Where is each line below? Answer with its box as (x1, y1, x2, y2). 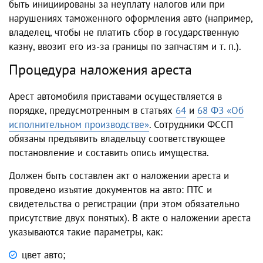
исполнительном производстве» (9, 118, 149, 131)
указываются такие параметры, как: (9, 225, 163, 239)
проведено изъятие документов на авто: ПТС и (9, 183, 212, 197)
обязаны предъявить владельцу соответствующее (9, 132, 225, 146)
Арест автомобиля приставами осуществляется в (9, 90, 222, 103)
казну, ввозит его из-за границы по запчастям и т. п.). (9, 40, 241, 53)
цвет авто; (22, 248, 65, 262)
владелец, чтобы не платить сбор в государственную (9, 26, 239, 39)
